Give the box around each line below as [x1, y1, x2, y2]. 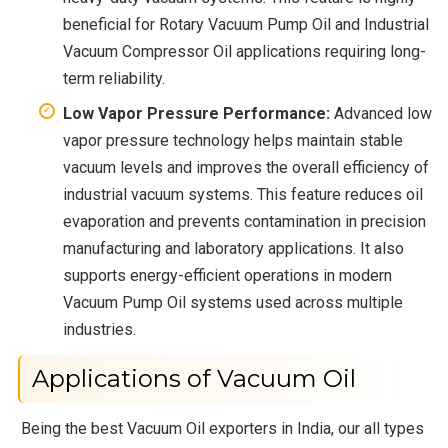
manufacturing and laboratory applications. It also [63, 238, 404, 258]
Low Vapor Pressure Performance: [63, 103, 330, 123]
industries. [63, 319, 136, 339]
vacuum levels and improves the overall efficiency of [63, 157, 429, 177]
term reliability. [63, 68, 165, 88]
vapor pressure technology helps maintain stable [63, 130, 403, 150]
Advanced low [330, 103, 432, 123]
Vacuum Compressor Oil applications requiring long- [63, 41, 426, 61]
